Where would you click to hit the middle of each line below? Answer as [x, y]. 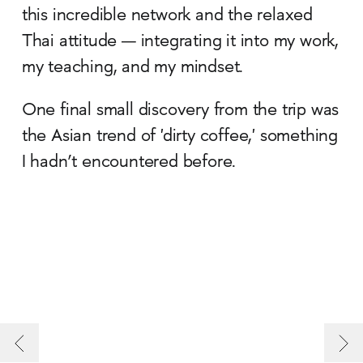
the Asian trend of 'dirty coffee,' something [180, 137]
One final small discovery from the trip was [180, 111]
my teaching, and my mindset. [132, 68]
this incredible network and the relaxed [167, 16]
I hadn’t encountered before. [129, 162]
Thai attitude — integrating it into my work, [180, 42]
